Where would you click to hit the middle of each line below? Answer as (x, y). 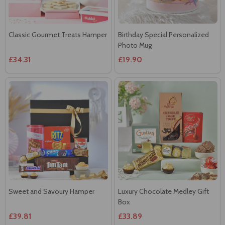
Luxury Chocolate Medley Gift (163, 191)
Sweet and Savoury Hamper (51, 191)
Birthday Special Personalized (163, 34)
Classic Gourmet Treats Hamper (58, 34)
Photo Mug (135, 45)
